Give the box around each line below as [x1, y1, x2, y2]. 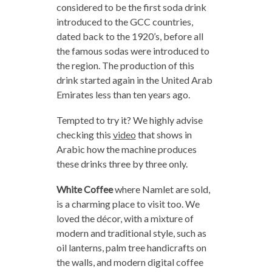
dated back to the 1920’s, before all [56, 30, 203, 42]
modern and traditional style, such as [56, 227, 206, 239]
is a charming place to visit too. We [56, 198, 200, 210]
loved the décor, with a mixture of [56, 212, 194, 225]
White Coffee [56, 183, 113, 195]
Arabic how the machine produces [56, 143, 197, 155]
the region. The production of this [56, 59, 194, 72]
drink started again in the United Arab [56, 74, 212, 86]
